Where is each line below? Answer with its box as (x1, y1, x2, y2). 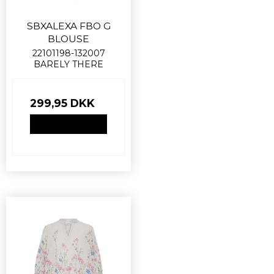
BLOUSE (48, 33, 89, 45)
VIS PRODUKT (42, 119, 95, 129)
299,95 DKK (30, 96, 95, 109)
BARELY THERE (34, 58, 103, 70)
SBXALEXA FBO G (26, 20, 111, 32)
